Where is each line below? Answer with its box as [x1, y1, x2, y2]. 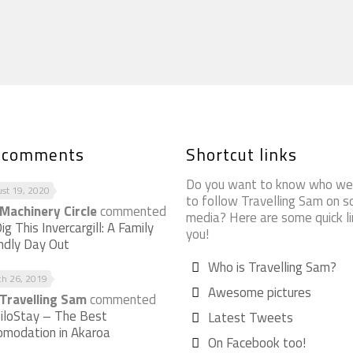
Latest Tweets [207, 307, 293, 328]
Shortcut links [186, 141, 298, 167]
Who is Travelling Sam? [207, 256, 336, 277]
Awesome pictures [207, 281, 311, 303]
